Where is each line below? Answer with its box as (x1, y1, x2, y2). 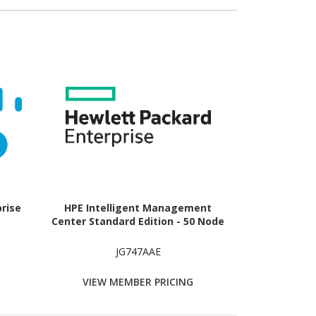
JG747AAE (115, 244, 161, 258)
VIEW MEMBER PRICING (83, 274, 194, 288)
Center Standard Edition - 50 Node (51, 214, 225, 228)
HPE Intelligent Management (64, 200, 212, 214)
